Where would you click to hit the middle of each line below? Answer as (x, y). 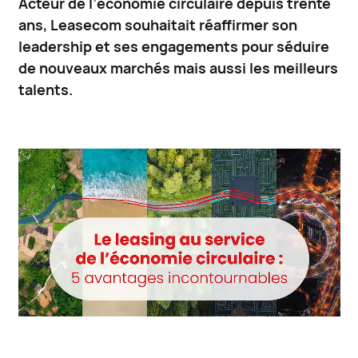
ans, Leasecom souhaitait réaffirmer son (157, 26)
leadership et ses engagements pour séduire (173, 47)
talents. (45, 90)
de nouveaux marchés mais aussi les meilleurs (178, 69)
